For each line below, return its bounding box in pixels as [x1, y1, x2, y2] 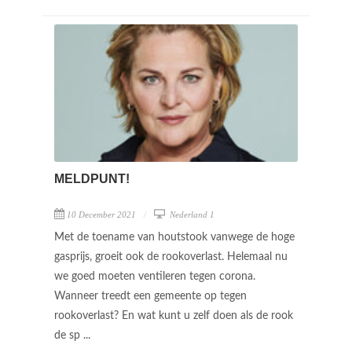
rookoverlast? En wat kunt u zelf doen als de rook [54, 310, 293, 321]
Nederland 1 [167, 209, 214, 219]
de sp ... [54, 329, 93, 341]
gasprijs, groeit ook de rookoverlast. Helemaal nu [54, 251, 288, 262]
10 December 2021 [67, 209, 136, 219]
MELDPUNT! [54, 171, 130, 185]
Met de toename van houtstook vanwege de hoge [54, 231, 295, 243]
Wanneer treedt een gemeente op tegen [54, 290, 247, 302]
